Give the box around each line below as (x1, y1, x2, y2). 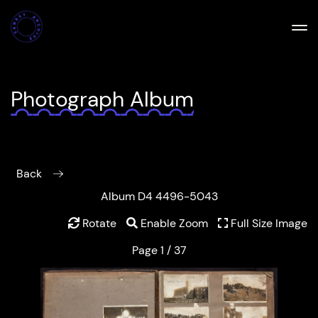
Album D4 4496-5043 (100, 189, 218, 203)
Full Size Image (228, 216, 307, 230)
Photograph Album (11, 86, 194, 112)
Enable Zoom (138, 216, 208, 230)
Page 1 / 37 (131, 243, 187, 257)
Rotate (79, 216, 116, 230)
